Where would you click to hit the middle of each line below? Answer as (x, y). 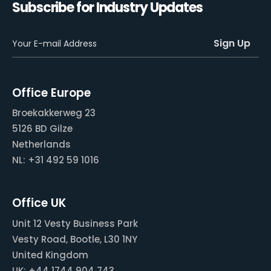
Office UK (39, 203)
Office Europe (51, 93)
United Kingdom (50, 255)
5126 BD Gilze (42, 128)
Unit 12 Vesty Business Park (75, 223)
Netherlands (41, 144)
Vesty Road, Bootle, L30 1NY (75, 239)
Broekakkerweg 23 (54, 113)
